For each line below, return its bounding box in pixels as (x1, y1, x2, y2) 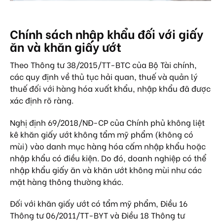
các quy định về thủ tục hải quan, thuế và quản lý (10, 70, 198, 82)
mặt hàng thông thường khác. (10, 175, 123, 187)
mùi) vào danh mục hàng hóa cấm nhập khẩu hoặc (10, 140, 206, 151)
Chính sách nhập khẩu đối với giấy (10, 24, 203, 42)
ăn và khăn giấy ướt (10, 37, 121, 55)
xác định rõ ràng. (10, 94, 74, 106)
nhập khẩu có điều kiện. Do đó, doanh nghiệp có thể (10, 151, 206, 163)
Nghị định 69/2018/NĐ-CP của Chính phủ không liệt (10, 116, 205, 128)
